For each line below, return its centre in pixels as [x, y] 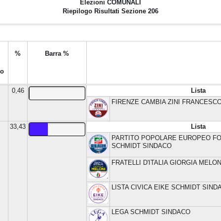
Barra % [57, 54]
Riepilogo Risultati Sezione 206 [110, 11]
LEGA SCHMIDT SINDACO [151, 212]
